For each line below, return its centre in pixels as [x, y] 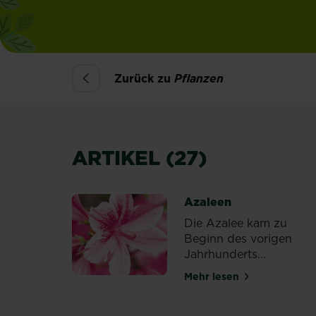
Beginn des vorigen [238, 238]
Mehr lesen [212, 276]
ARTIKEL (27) [139, 158]
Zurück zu [144, 78]
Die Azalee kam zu [236, 223]
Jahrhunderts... [225, 254]
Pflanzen [199, 78]
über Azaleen [251, 282]
